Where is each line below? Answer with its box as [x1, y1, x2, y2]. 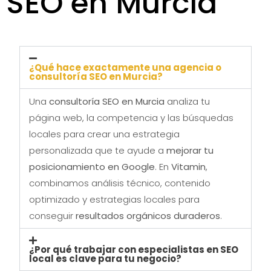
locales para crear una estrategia [29, 127, 180, 140]
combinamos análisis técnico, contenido [29, 176, 211, 189]
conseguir [29, 209, 76, 222]
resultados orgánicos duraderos [76, 209, 221, 222]
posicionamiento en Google [29, 160, 155, 173]
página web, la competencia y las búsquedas [29, 111, 234, 124]
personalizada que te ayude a [29, 143, 167, 157]
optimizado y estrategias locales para [29, 192, 200, 206]
